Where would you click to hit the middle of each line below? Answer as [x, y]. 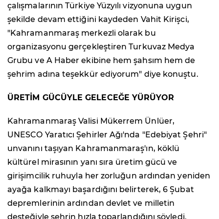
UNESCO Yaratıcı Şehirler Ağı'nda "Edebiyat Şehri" [107, 135]
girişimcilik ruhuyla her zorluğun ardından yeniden [109, 176]
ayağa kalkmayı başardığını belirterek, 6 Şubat [101, 190]
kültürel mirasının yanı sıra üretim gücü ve [92, 162]
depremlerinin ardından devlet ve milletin [91, 203]
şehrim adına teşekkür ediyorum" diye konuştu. [103, 74]
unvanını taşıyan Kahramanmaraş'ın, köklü [94, 149]
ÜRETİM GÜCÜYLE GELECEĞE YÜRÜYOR [91, 98]
